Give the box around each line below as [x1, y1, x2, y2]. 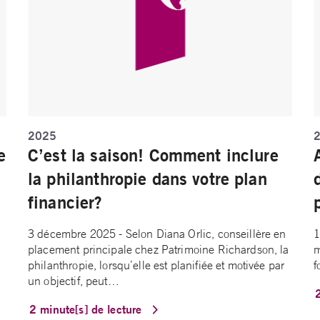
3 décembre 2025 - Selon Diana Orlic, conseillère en [28, 226, 286, 241]
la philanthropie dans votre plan [28, 168, 267, 190]
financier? [28, 191, 108, 214]
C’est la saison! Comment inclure [28, 144, 279, 166]
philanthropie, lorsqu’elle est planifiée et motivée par [28, 258, 285, 273]
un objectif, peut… [28, 274, 119, 289]
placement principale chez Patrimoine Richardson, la [28, 242, 289, 257]
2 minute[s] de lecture [29, 301, 146, 317]
